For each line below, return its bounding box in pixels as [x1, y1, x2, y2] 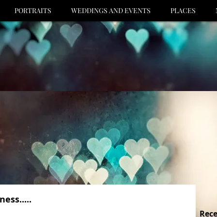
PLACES [170, 6, 196, 15]
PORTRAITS [15, 6, 51, 15]
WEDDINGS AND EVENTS [71, 6, 151, 15]
